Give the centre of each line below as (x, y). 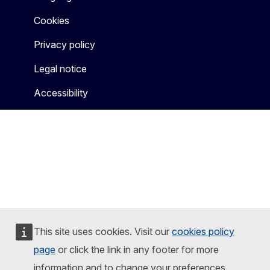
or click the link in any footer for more (137, 250)
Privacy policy (64, 45)
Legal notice (60, 69)
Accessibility (61, 93)
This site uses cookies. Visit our (103, 231)
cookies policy (203, 231)
